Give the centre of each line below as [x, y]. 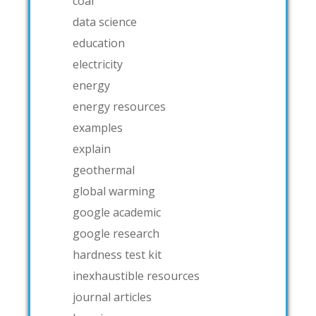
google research [116, 233]
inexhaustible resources [136, 275]
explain [92, 148]
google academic [117, 212]
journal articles [112, 297]
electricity [98, 64]
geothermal [104, 170]
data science [105, 22]
